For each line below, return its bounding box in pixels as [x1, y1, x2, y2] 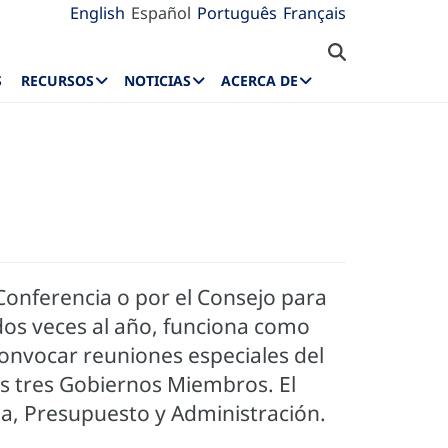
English [70, 2, 125, 24]
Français [283, 2, 346, 24]
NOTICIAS [124, 71, 192, 91]
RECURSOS [21, 71, 95, 91]
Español [131, 2, 191, 24]
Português [197, 2, 277, 24]
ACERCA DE [221, 71, 298, 91]
